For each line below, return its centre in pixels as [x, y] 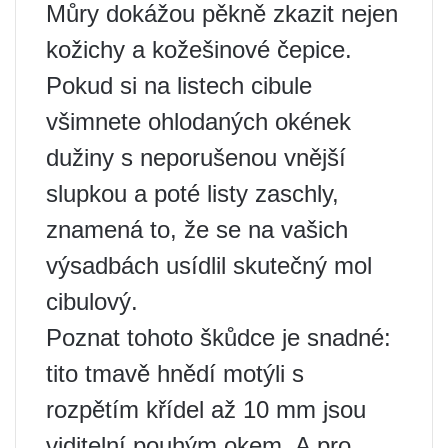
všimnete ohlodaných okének [198, 122]
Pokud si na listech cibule [179, 86]
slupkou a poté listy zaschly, [192, 194]
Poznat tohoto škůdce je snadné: [218, 338]
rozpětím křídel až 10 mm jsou [206, 410]
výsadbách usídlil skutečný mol [209, 266]
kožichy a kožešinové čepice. [199, 50]
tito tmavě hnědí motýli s [175, 374]
